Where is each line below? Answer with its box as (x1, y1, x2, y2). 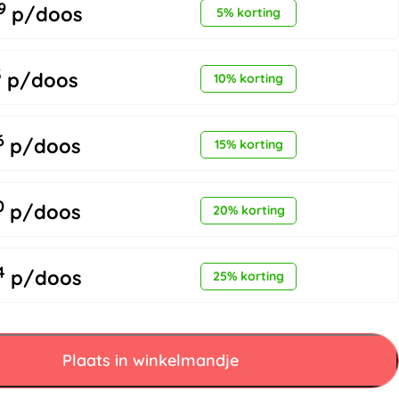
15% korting (214, 135, 283, 152)
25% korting (213, 267, 285, 284)
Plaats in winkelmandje (61, 349, 239, 370)
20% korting (212, 201, 285, 218)
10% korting (214, 69, 284, 86)
